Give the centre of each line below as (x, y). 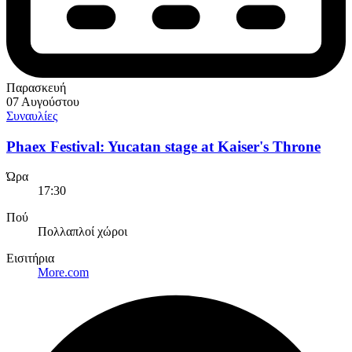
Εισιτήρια (30, 258)
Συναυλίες (32, 116)
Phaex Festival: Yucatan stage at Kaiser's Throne (163, 146)
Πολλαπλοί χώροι (82, 232)
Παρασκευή (36, 88)
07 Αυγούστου (43, 102)
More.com (63, 273)
